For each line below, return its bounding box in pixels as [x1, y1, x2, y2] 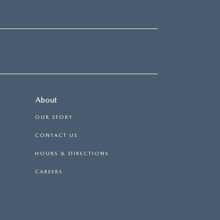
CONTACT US [35, 132, 78, 138]
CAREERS [35, 168, 62, 175]
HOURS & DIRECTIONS [35, 150, 109, 157]
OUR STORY [35, 114, 73, 120]
